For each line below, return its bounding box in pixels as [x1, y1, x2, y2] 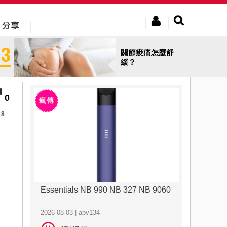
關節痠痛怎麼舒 [121, 48, 174, 57]
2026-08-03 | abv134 [40, 209, 100, 216]
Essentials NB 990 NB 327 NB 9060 [40, 185, 171, 194]
